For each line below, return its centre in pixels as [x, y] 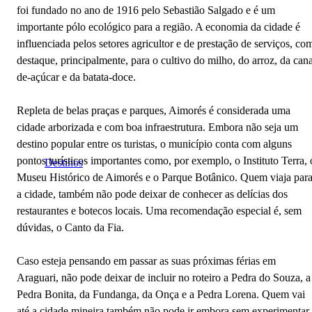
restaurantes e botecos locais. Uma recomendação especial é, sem [159, 210]
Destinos [64, 163]
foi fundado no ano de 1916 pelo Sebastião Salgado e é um [146, 10]
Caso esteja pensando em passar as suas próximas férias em [146, 260]
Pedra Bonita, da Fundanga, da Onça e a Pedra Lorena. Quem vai [161, 294]
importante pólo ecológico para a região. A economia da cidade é [158, 26]
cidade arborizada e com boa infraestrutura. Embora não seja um [157, 127]
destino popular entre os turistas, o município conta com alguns [154, 143]
